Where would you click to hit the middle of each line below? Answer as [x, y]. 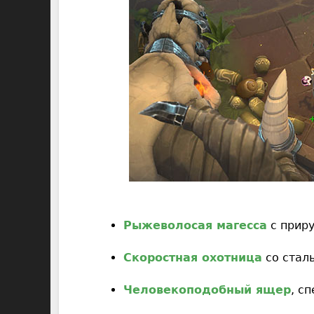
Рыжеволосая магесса [195, 226]
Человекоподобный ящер [207, 289]
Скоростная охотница [192, 257]
